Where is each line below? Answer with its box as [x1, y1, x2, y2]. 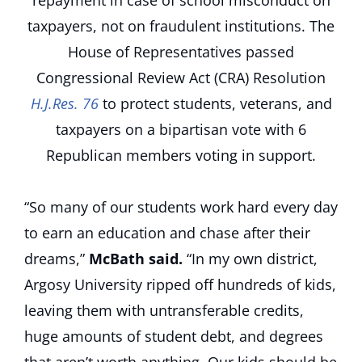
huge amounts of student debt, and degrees [24, 326, 323, 346]
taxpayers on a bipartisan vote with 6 [56, 120, 306, 139]
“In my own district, [183, 249, 318, 268]
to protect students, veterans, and [102, 94, 332, 113]
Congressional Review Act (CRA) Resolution [36, 68, 326, 87]
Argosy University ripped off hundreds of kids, [24, 275, 336, 294]
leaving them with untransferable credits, [24, 301, 304, 320]
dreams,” [24, 249, 89, 268]
